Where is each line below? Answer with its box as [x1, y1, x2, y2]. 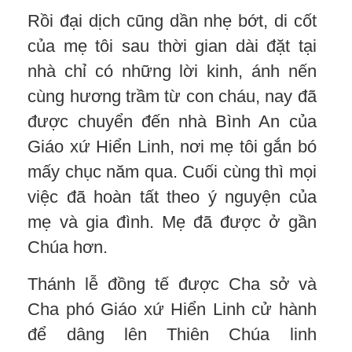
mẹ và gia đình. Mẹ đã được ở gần [27, 211, 317, 232]
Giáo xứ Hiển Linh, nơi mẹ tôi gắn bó [27, 136, 317, 156]
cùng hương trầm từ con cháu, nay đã [27, 86, 317, 106]
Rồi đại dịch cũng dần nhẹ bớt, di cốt [27, 10, 317, 31]
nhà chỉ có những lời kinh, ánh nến [27, 60, 317, 81]
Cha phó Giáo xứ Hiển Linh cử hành [27, 299, 317, 319]
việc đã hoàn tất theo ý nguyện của [27, 186, 317, 207]
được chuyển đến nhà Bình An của [27, 111, 317, 131]
